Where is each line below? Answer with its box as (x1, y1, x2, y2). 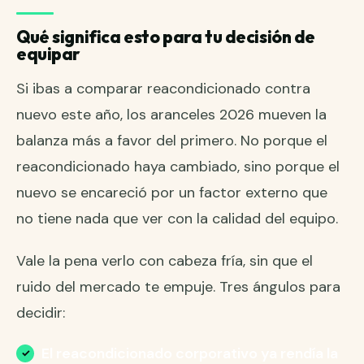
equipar (16, 43, 81, 65)
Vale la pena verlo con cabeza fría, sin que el (16, 251, 313, 271)
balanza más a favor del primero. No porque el (16, 131, 327, 151)
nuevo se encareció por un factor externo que (16, 183, 327, 203)
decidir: (16, 303, 65, 323)
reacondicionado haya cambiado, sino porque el (16, 157, 340, 177)
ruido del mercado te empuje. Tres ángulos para (16, 277, 340, 297)
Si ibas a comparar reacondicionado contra (16, 79, 310, 99)
